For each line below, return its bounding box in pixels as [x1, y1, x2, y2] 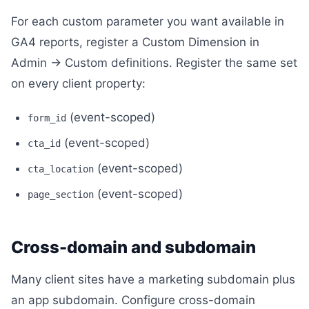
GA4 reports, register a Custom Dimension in [11, 35, 259, 49]
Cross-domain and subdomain [11, 237, 256, 257]
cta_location [28, 163, 94, 175]
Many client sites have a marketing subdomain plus [11, 272, 295, 286]
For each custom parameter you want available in [11, 14, 284, 28]
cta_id [28, 138, 61, 149]
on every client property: [11, 77, 146, 90]
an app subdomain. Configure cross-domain [11, 293, 255, 307]
